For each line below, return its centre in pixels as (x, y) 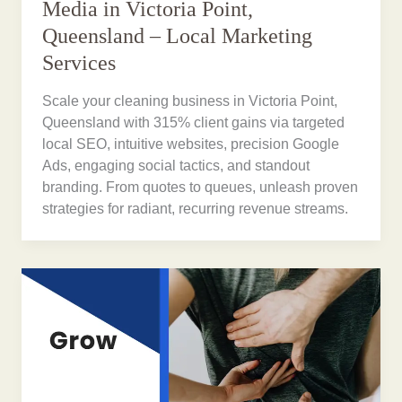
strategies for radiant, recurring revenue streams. (196, 208)
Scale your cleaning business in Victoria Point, (190, 100)
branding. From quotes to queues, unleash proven (201, 187)
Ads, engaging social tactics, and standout (176, 165)
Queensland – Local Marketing (178, 36)
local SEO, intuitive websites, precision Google (191, 144)
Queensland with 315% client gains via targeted (194, 122)
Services (79, 63)
